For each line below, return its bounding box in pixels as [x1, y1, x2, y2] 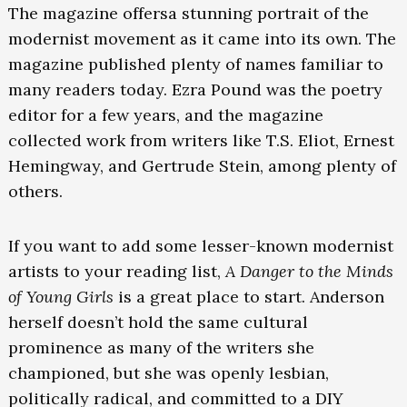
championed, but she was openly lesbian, [7, 362, 329, 384]
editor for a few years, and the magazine [7, 104, 323, 126]
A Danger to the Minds [224, 261, 393, 283]
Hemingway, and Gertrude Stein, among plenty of [7, 155, 396, 177]
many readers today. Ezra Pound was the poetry [7, 79, 382, 101]
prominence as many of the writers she [7, 337, 314, 359]
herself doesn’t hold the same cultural [7, 312, 308, 333]
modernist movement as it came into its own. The [7, 28, 396, 50]
